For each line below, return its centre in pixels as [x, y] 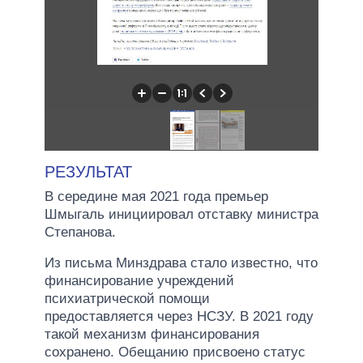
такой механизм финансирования [152, 334]
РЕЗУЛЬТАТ [88, 171]
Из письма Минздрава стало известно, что [181, 263]
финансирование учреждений [139, 280]
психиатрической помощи [127, 298]
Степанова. [80, 232]
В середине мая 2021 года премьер [156, 196]
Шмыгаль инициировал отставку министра [181, 214]
